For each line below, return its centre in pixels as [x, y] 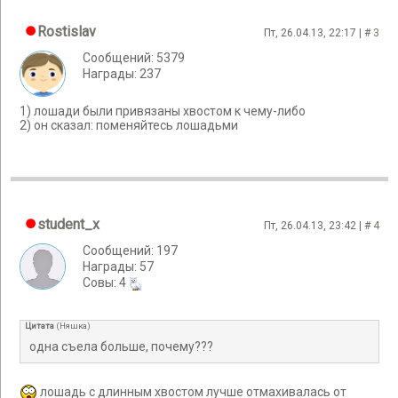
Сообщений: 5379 [134, 58]
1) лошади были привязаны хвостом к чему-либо [163, 111]
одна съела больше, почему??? [121, 347]
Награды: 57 [118, 267]
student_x [68, 224]
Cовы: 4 [106, 283]
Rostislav [67, 32]
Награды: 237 [122, 74]
